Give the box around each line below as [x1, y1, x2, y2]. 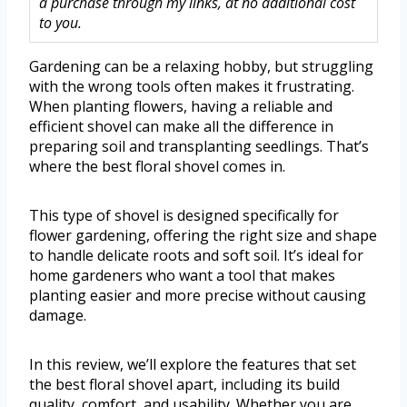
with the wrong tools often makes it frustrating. [29, 76, 354, 97]
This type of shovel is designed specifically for [29, 205, 339, 226]
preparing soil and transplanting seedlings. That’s [29, 136, 369, 157]
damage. [29, 305, 86, 326]
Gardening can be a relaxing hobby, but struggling [29, 56, 373, 77]
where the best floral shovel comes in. [29, 156, 285, 177]
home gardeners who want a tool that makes [29, 265, 335, 286]
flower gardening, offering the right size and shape [29, 225, 377, 246]
